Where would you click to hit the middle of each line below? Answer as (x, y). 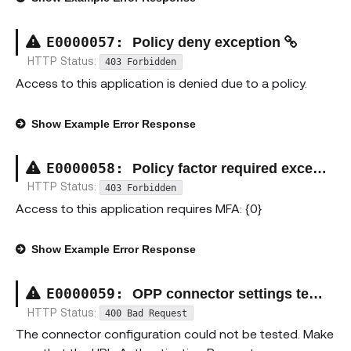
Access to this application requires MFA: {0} (139, 208)
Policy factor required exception (223, 168)
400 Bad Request (147, 313)
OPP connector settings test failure (221, 293)
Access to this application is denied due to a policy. (161, 82)
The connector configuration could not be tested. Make (175, 334)
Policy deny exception (208, 43)
